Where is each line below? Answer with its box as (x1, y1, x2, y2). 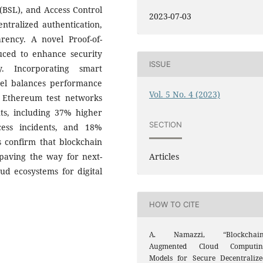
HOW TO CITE (149, 200, 200, 210)
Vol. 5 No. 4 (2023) (149, 88, 220, 100)
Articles (149, 150, 179, 162)
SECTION (149, 120, 182, 130)
